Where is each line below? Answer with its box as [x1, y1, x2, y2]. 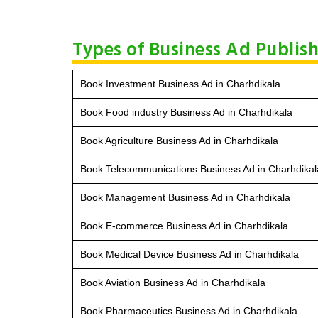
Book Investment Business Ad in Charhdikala [80, 77, 280, 89]
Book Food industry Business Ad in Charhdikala [80, 106, 292, 118]
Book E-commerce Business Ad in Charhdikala [80, 219, 288, 231]
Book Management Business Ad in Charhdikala [80, 191, 290, 203]
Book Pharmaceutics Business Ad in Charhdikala [80, 305, 297, 317]
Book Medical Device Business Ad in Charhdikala [80, 248, 299, 260]
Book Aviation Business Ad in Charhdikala [80, 276, 265, 288]
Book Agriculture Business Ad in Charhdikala [80, 134, 278, 146]
